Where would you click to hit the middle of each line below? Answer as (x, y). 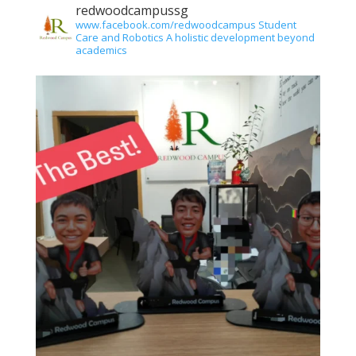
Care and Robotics (119, 38)
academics (101, 50)
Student (276, 25)
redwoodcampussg (132, 11)
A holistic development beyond (239, 38)
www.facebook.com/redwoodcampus (165, 25)
